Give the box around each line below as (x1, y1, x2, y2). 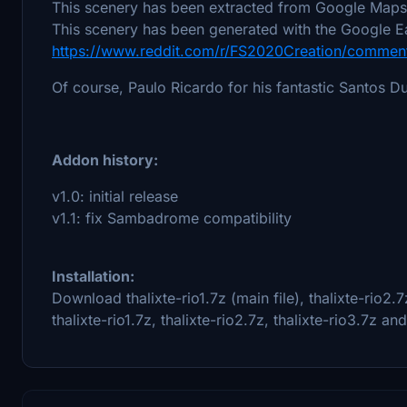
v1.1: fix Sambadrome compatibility (52, 208, 292, 227)
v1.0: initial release (52, 186, 178, 205)
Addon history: (52, 150, 158, 169)
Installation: (52, 266, 134, 285)
